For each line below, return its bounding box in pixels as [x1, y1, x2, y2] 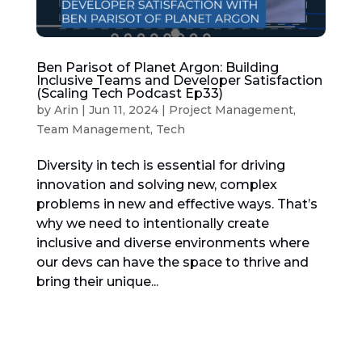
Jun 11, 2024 [88, 103, 158, 118]
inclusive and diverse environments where [36, 235, 309, 251]
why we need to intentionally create [36, 216, 269, 232]
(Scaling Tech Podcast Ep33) [36, 86, 223, 102]
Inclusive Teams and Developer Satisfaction [36, 73, 322, 89]
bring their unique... [36, 274, 158, 290]
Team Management [36, 122, 150, 137]
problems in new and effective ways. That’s [36, 196, 318, 213]
